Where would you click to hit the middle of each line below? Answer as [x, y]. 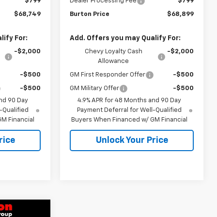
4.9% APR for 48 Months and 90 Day [130, 100]
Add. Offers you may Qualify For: [125, 38]
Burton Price [90, 14]
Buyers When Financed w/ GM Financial [130, 120]
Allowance [114, 61]
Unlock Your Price [132, 140]
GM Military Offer [95, 88]
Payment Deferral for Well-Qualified [130, 110]
